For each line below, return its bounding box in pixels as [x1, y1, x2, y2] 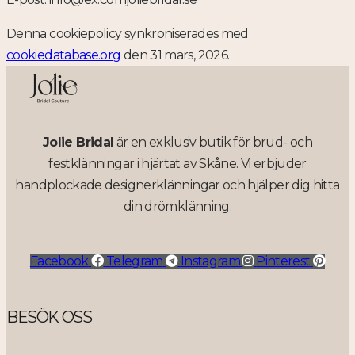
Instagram [180, 253, 241, 269]
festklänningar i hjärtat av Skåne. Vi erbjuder [48, 155, 307, 171]
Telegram [105, 253, 163, 269]
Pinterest [256, 253, 311, 269]
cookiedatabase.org [6, 47, 121, 63]
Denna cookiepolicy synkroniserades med [6, 25, 249, 41]
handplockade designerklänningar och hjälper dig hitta [15, 177, 340, 193]
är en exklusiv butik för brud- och [113, 134, 312, 150]
